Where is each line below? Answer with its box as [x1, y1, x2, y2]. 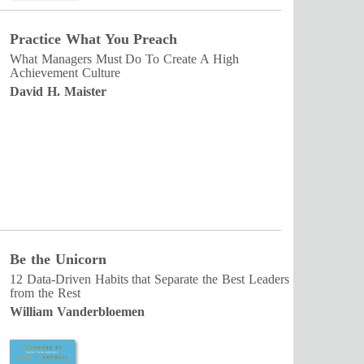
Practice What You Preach [10, 31, 178, 48]
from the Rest [10, 286, 80, 301]
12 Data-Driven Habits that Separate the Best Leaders [10, 272, 289, 287]
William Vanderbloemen [10, 305, 145, 319]
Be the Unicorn [10, 251, 106, 268]
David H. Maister [10, 84, 106, 99]
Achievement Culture [10, 66, 120, 80]
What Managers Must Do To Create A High [10, 52, 239, 67]
